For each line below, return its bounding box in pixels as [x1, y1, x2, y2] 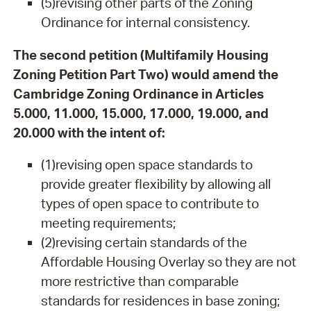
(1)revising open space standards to [40, 156, 253, 174]
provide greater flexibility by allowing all [40, 176, 271, 193]
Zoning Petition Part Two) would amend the [12, 65, 278, 83]
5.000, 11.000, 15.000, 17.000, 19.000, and [12, 104, 269, 121]
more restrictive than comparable [40, 273, 239, 290]
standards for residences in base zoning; [40, 292, 280, 310]
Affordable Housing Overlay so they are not [40, 253, 296, 271]
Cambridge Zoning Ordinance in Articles [12, 85, 264, 102]
